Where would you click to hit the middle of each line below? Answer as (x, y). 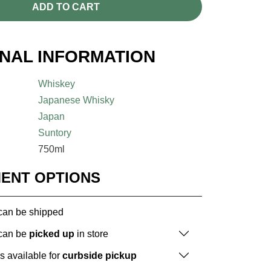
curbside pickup (100, 255)
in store (91, 233)
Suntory (55, 133)
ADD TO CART (66, 7)
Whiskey (57, 84)
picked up (52, 233)
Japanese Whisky (77, 100)
